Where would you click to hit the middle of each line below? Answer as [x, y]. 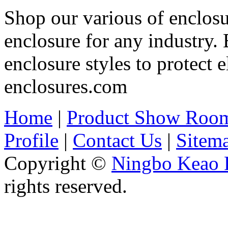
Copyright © [58, 163]
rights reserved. [66, 186]
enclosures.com [66, 86]
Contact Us [117, 140]
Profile [31, 140]
